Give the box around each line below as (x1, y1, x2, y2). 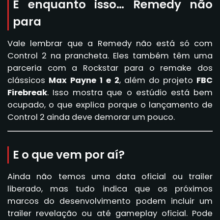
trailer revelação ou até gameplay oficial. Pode (7, 207, 213, 219)
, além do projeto (119, 75, 196, 86)
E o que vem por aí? (13, 146, 125, 163)
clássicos (7, 75, 49, 86)
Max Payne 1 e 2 (49, 75, 119, 86)
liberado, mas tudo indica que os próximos (7, 183, 213, 194)
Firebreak (7, 87, 47, 99)
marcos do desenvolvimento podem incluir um (7, 195, 213, 207)
